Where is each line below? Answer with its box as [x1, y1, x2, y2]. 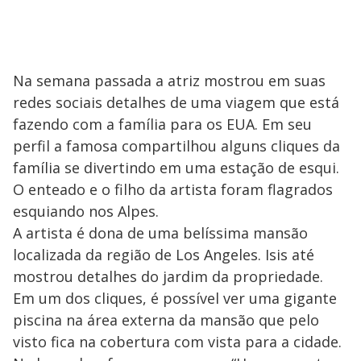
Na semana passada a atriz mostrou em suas [13, 70, 326, 90]
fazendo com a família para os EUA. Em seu [13, 114, 312, 134]
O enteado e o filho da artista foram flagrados [13, 179, 333, 199]
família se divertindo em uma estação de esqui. [13, 157, 339, 177]
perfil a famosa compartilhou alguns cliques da [13, 135, 340, 156]
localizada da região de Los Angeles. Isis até [13, 244, 314, 264]
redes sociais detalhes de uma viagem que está [13, 92, 339, 112]
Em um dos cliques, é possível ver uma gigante [13, 288, 337, 308]
